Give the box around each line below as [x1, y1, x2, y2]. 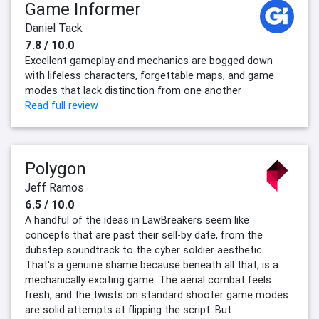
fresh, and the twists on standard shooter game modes [25, 288, 288, 302]
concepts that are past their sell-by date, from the [25, 229, 263, 242]
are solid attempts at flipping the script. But [25, 303, 231, 317]
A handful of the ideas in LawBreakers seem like [25, 214, 249, 227]
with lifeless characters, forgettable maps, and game [25, 69, 274, 83]
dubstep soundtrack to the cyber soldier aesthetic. [25, 244, 264, 257]
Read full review [25, 99, 98, 113]
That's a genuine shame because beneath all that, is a [25, 258, 278, 272]
